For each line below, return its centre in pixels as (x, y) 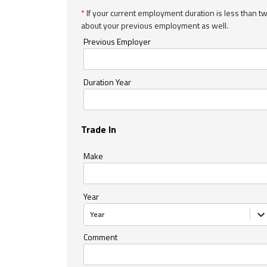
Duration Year (107, 82)
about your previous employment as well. (155, 25)
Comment (100, 237)
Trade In (99, 129)
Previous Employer (117, 41)
